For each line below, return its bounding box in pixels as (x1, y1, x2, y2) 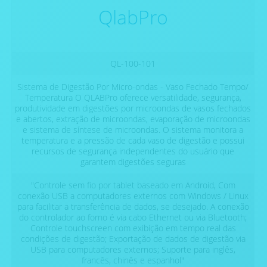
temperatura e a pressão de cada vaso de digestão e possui (21, 135, 244, 147)
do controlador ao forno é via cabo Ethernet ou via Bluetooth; (19, 212, 247, 223)
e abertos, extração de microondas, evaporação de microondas (15, 113, 250, 125)
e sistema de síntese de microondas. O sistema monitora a (23, 124, 243, 136)
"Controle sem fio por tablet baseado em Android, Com (30, 179, 235, 191)
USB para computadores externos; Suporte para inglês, (30, 244, 235, 256)
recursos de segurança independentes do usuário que (32, 145, 234, 157)
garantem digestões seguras (80, 156, 186, 168)
